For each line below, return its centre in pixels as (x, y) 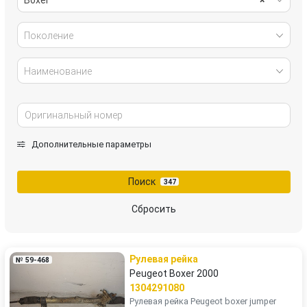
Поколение (48, 35)
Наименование (58, 71)
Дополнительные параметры (90, 144)
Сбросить (153, 209)
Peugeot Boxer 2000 (174, 273)
